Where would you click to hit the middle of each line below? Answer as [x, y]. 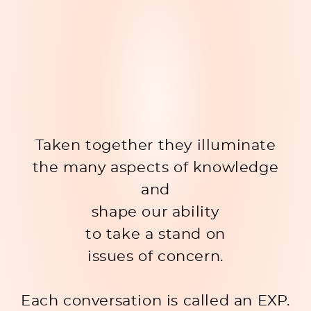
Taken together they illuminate [155, 146]
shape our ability [155, 212]
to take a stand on [155, 235]
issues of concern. [155, 257]
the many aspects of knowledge [155, 168]
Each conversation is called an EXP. [156, 301]
